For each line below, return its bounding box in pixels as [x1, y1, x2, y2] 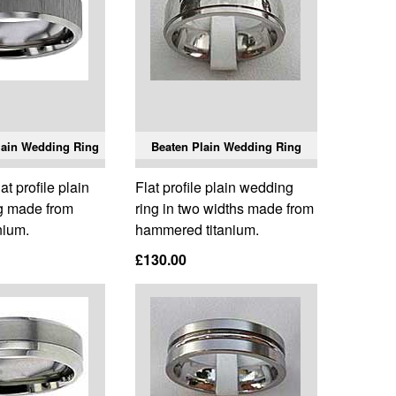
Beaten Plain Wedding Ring [150, 138, 301, 156]
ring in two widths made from [134, 198, 314, 219]
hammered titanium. [134, 219, 259, 240]
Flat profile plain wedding [134, 177, 293, 198]
